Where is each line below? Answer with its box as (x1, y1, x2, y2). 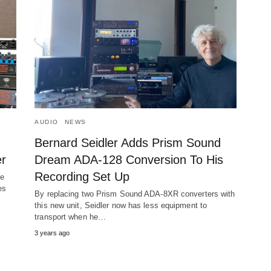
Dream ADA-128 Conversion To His (34, 152, 224, 166)
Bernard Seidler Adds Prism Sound (34, 135, 221, 149)
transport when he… (34, 212, 106, 221)
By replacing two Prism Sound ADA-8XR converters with (34, 189, 235, 198)
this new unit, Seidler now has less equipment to (34, 200, 207, 210)
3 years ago (34, 229, 70, 237)
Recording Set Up (34, 169, 130, 183)
